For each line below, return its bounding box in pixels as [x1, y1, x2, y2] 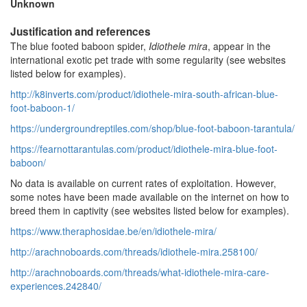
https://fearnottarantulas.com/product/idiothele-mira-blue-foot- [10, 142, 278, 156]
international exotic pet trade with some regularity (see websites [10, 53, 286, 67]
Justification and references [10, 24, 151, 40]
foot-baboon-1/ [10, 101, 75, 115]
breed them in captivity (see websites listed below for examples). [10, 204, 289, 218]
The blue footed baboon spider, [10, 39, 149, 53]
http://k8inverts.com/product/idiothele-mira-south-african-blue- [10, 87, 278, 101]
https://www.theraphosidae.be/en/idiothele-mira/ [10, 224, 217, 238]
